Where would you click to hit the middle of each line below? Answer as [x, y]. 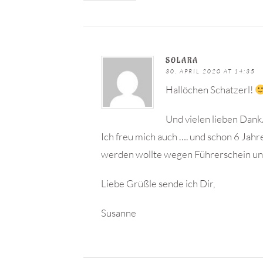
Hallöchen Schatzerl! [210, 90]
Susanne [119, 213]
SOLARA [182, 60]
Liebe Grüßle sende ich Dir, [158, 183]
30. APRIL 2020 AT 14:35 [210, 71]
